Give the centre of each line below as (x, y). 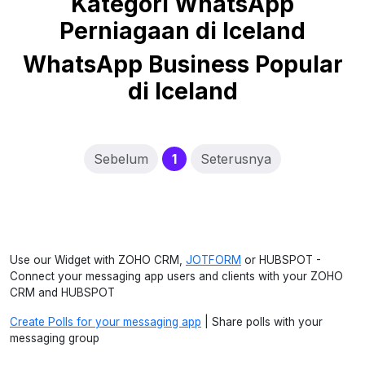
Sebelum (121, 159)
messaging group (55, 338)
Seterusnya (236, 159)
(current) (206, 158)
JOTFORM (213, 260)
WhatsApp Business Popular (182, 64)
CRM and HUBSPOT (62, 292)
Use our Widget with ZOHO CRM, (98, 260)
